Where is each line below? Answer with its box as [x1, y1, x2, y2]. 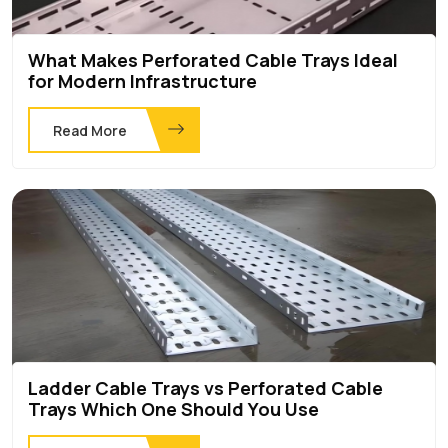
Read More [53, 120, 127, 140]
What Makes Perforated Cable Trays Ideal [28, 47, 398, 72]
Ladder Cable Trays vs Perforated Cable [28, 375, 383, 400]
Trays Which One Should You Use [28, 396, 319, 421]
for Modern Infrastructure [28, 68, 257, 93]
